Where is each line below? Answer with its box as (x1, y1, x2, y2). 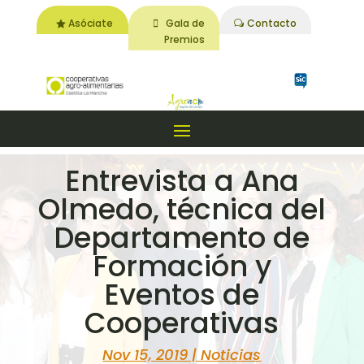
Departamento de (54, 218, 310, 258)
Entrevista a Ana (64, 161, 299, 201)
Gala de (165, 15, 205, 30)
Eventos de (104, 275, 260, 315)
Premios (163, 32, 205, 46)
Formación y (92, 246, 271, 287)
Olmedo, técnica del (37, 189, 326, 230)
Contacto (246, 15, 297, 30)
